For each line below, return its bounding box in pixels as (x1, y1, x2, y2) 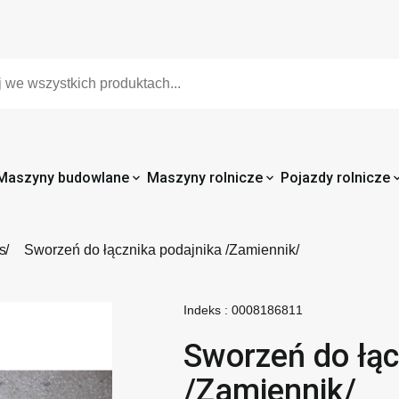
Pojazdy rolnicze (280, 169, 390, 186)
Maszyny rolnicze (146, 169, 263, 186)
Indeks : (183, 303, 228, 317)
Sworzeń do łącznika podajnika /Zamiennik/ (24, 242, 299, 257)
